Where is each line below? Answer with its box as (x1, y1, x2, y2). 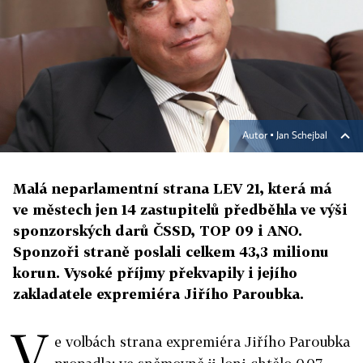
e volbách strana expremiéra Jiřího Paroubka (54, 333, 350, 351)
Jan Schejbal (276, 131, 327, 142)
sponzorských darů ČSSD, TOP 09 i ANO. (13, 222, 302, 240)
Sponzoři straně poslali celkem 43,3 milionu (13, 243, 329, 261)
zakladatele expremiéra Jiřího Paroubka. (13, 285, 304, 303)
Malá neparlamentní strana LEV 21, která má (13, 180, 331, 198)
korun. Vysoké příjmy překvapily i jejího (13, 264, 297, 282)
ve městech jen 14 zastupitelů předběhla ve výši (13, 201, 348, 219)
